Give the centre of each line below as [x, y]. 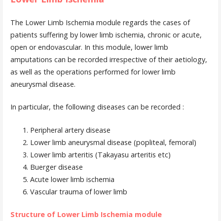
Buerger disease [56, 167]
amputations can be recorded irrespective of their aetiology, [109, 59]
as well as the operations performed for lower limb [93, 72]
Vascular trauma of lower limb [78, 191]
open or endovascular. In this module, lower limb [89, 47]
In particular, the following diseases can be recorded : [97, 107]
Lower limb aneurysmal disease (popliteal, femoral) [113, 142]
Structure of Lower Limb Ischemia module [86, 215]
